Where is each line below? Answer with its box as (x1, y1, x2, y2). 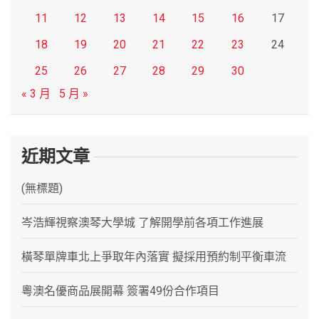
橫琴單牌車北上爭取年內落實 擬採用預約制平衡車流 (21, 249, 286, 263)
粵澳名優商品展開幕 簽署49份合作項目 (21, 283, 219, 298)
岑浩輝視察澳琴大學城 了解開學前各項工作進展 (21, 215, 263, 229)
